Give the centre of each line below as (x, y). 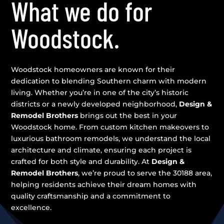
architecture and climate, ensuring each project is (101, 150)
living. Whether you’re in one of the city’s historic (100, 92)
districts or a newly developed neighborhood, (95, 104)
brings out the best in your (128, 115)
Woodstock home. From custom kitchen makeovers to (110, 127)
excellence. (31, 207)
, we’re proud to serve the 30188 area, (145, 173)
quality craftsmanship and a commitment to (91, 196)
